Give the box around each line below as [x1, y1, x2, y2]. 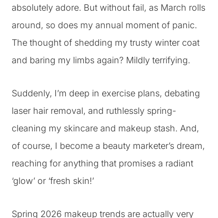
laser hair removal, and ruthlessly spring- [12, 106, 176, 116]
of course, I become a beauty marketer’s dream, [12, 141, 205, 151]
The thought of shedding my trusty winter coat [12, 37, 200, 48]
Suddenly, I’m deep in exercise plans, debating [12, 88, 200, 98]
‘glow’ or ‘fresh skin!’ [12, 176, 94, 186]
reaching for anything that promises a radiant [12, 158, 193, 168]
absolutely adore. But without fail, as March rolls [12, 2, 205, 13]
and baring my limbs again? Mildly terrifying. [12, 55, 190, 65]
